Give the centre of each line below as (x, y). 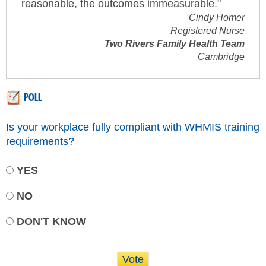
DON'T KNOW (51, 221)
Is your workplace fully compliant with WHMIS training (133, 127)
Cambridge (221, 56)
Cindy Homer (217, 17)
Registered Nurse (208, 30)
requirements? (40, 141)
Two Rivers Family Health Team (175, 43)
